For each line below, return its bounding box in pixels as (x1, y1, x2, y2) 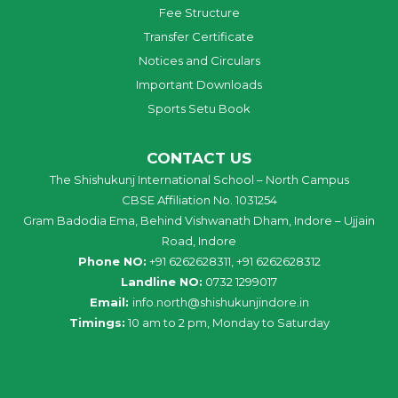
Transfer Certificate (144, 28, 254, 44)
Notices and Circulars (138, 52, 260, 68)
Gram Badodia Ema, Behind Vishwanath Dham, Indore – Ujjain (23, 212, 375, 227)
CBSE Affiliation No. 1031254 (121, 192, 277, 207)
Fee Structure (158, 4, 240, 20)
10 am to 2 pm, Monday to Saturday (124, 314, 330, 330)
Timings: (68, 314, 125, 330)
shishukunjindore (199, 294, 297, 309)
